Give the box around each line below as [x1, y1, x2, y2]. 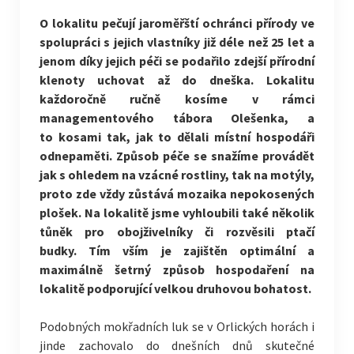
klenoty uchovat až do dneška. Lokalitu [39, 72, 315, 88]
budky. [39, 243, 89, 258]
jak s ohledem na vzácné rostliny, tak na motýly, [39, 167, 315, 183]
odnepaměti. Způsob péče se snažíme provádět [39, 148, 315, 164]
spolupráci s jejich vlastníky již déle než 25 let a [39, 34, 315, 50]
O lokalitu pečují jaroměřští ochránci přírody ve [39, 15, 315, 31]
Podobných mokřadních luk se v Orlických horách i [39, 318, 315, 334]
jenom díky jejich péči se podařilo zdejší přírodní [39, 53, 315, 69]
